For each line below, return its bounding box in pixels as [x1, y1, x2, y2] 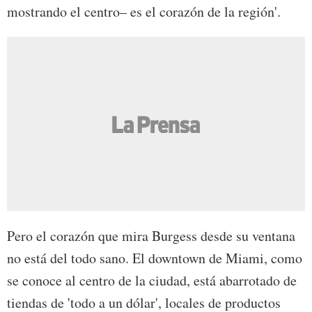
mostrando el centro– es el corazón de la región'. [7, 2, 281, 22]
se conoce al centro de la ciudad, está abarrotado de [7, 271, 297, 290]
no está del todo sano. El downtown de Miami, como [7, 249, 302, 268]
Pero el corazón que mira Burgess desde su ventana [7, 226, 295, 246]
